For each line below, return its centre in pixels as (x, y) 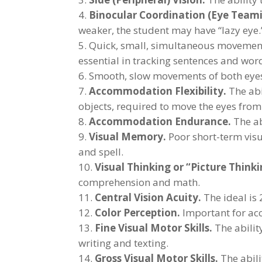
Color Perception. (138, 212)
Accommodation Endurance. (160, 121)
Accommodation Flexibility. (158, 91)
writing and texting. (124, 243)
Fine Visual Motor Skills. (154, 227)
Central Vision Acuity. (148, 197)
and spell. (101, 151)
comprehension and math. (139, 182)
